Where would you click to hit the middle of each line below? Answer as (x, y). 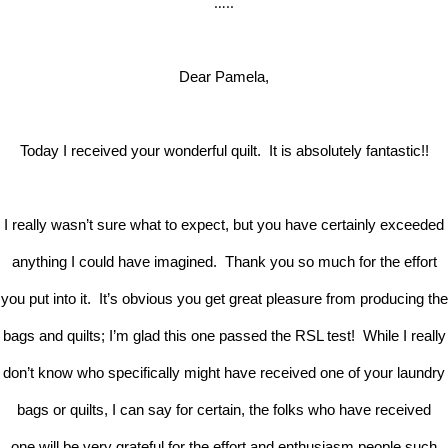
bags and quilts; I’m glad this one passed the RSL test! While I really (224, 335)
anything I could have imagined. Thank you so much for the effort (224, 261)
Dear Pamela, (224, 76)
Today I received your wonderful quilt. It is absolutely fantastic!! (224, 150)
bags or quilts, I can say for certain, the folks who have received (224, 409)
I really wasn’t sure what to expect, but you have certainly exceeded (224, 224)
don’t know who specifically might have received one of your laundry (224, 372)
